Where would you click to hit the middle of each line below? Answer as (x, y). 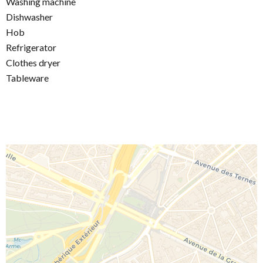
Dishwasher (29, 17)
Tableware (27, 78)
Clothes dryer (33, 63)
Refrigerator (31, 48)
